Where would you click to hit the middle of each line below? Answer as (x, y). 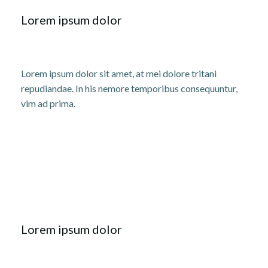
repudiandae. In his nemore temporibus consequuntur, (129, 88)
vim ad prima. (48, 103)
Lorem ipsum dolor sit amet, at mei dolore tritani (119, 73)
